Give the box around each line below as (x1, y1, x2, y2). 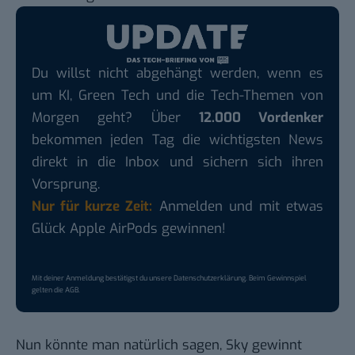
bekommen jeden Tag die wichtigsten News (32, 131, 323, 150)
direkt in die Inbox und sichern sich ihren (32, 153, 323, 172)
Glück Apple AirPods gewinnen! (32, 219, 226, 239)
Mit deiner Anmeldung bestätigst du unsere (32, 273, 174, 284)
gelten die (32, 285, 65, 296)
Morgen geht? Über (32, 109, 199, 128)
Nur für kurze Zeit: (32, 197, 153, 216)
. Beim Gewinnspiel (246, 273, 307, 284)
